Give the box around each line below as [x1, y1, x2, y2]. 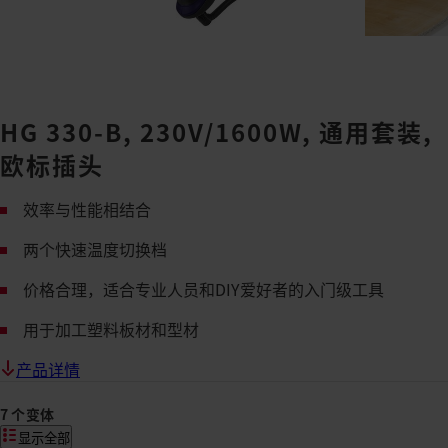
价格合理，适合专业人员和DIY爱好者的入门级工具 [23, 277, 384, 301]
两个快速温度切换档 [23, 237, 167, 261]
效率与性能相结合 [23, 197, 151, 221]
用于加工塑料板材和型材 [23, 317, 199, 341]
